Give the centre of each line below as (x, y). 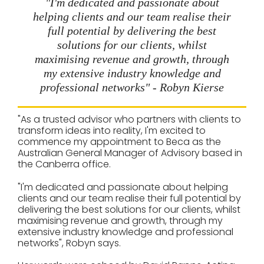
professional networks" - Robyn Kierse (132, 87)
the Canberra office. (64, 164)
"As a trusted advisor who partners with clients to (129, 119)
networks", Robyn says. (70, 243)
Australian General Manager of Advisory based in (130, 153)
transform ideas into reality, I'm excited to (112, 131)
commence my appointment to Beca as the (119, 142)
